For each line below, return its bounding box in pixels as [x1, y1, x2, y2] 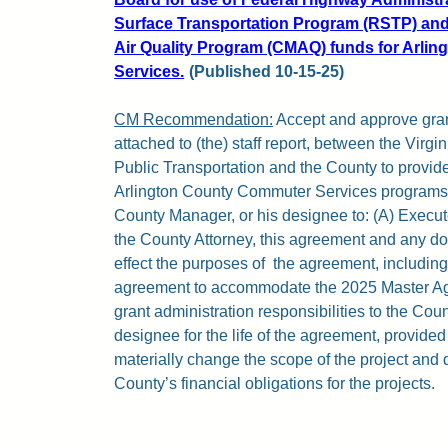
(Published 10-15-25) [185, 62, 345, 80]
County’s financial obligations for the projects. [114, 374, 436, 392]
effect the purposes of [114, 254, 266, 272]
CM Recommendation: [114, 110, 274, 128]
